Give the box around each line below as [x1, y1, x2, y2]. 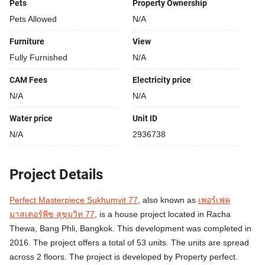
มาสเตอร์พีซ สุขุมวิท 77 [9, 209, 95, 219]
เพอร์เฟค [198, 195, 230, 205]
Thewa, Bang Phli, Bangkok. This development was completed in [9, 224, 251, 234]
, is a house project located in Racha [95, 209, 231, 219]
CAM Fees [9, 75, 47, 85]
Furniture [9, 37, 44, 46]
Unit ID [132, 114, 157, 123]
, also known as [138, 195, 198, 205]
